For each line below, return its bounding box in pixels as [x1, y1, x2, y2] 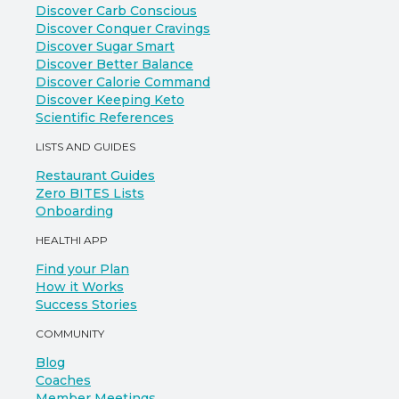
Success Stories [36, 297, 137, 313]
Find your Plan [36, 261, 129, 277]
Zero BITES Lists [36, 185, 144, 201]
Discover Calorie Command [36, 74, 210, 90]
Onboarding [36, 203, 113, 219]
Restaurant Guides [36, 167, 155, 183]
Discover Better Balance [36, 56, 193, 72]
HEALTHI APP [36, 233, 108, 247]
